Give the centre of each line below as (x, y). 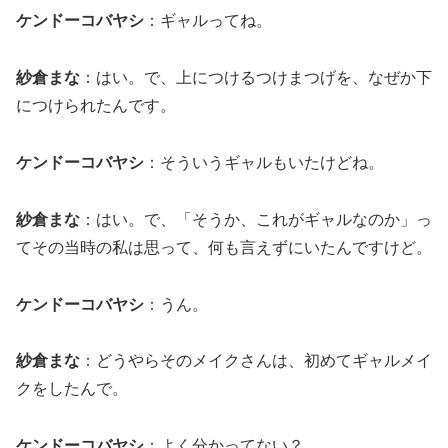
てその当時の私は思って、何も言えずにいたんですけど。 (224, 247)
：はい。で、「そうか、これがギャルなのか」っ (256, 219)
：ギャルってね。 (208, 21)
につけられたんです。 (96, 106)
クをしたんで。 (72, 389)
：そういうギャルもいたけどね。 (264, 162)
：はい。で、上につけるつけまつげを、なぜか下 (256, 78)
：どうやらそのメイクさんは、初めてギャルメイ (256, 361)
